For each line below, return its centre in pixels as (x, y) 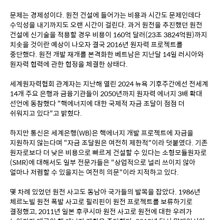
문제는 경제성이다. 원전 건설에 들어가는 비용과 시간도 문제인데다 (105, 15)
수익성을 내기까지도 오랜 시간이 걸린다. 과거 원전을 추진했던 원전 (106, 25)
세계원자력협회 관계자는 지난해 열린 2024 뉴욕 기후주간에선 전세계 (109, 83)
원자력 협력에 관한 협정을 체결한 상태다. (69, 64)
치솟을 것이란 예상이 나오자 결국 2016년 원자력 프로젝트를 (96, 44)
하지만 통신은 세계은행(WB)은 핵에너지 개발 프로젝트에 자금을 (102, 133)
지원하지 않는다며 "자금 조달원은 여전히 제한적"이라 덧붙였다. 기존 (109, 142)
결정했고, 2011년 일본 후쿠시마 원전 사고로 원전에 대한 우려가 (101, 211)
